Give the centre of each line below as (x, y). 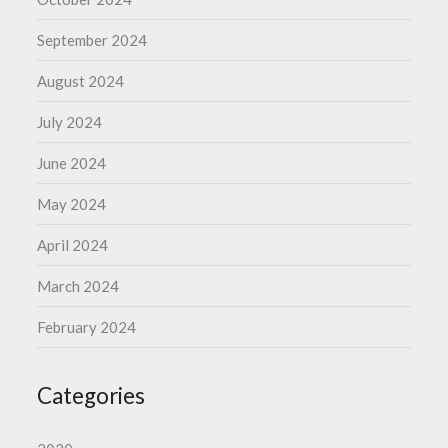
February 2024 (87, 326)
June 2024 (72, 162)
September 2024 (92, 39)
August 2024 (81, 80)
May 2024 (72, 203)
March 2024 (78, 285)
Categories (91, 395)
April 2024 (73, 244)
